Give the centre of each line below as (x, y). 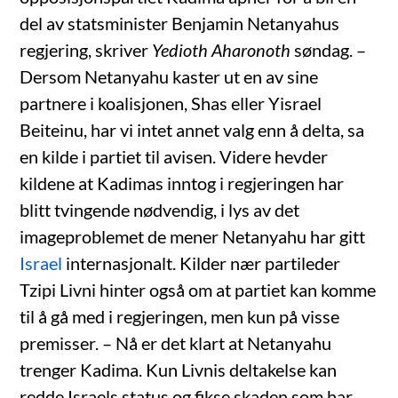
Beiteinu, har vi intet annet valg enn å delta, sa (192, 130)
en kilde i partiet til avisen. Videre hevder (174, 157)
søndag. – (329, 50)
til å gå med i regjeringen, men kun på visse (180, 317)
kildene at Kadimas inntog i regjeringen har (182, 183)
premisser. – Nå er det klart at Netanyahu (176, 343)
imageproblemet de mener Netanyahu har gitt (193, 237)
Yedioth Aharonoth (222, 50)
